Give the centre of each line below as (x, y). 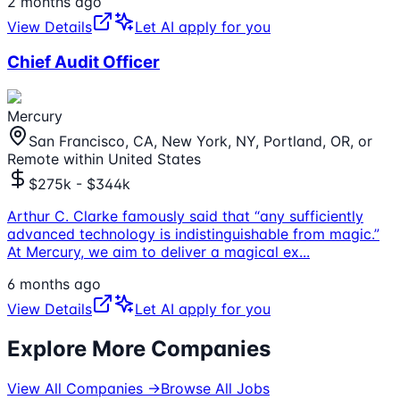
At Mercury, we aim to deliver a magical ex (153, 252)
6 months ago (54, 284)
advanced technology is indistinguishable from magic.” (193, 234)
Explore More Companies (139, 349)
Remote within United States (104, 159)
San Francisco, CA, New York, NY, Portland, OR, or (200, 142)
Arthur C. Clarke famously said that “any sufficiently (185, 217)
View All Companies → (84, 388)
